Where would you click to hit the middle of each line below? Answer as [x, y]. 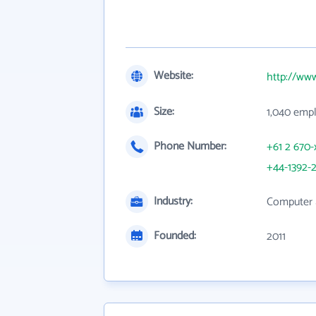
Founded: [175, 236]
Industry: [173, 201]
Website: [174, 76]
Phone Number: [190, 146]
